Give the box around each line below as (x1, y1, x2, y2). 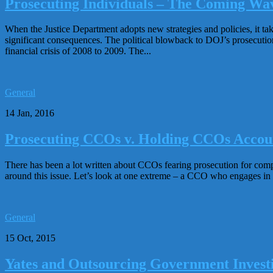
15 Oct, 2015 (5, 233, 55, 244)
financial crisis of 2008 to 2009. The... (5, 46, 151, 57)
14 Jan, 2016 (5, 108, 54, 119)
